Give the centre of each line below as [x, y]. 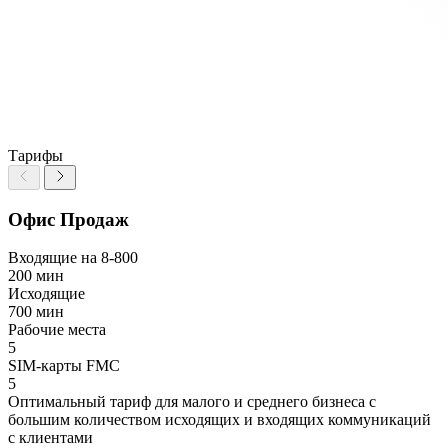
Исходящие [46, 294]
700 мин [36, 312]
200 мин [36, 276]
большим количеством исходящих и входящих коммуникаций [219, 420]
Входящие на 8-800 [73, 258]
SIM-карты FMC [64, 366]
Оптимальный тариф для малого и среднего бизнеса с [192, 402]
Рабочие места [57, 330]
